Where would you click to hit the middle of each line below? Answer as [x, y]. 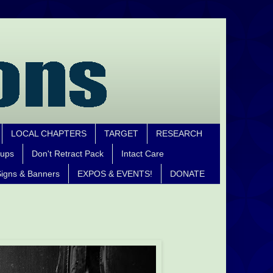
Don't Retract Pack [68, 154]
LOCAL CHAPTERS [49, 134]
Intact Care [143, 154]
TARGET [121, 134]
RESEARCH [179, 134]
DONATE [187, 173]
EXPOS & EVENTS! [115, 173]
